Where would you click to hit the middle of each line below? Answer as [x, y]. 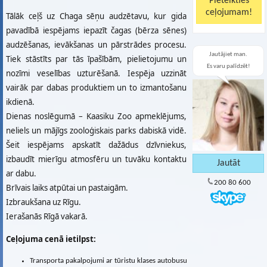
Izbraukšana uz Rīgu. [44, 202]
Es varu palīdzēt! [228, 66]
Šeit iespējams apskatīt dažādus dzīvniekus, [96, 145]
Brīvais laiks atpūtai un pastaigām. [67, 188]
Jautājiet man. [228, 55]
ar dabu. [21, 174]
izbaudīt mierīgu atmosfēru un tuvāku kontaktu [96, 159]
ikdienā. [20, 102]
